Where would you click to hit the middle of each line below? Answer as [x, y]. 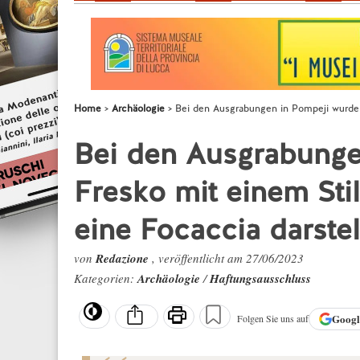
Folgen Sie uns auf [273, 319]
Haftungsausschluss [260, 278]
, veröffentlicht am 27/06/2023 [228, 258]
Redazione [124, 258]
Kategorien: [106, 278]
